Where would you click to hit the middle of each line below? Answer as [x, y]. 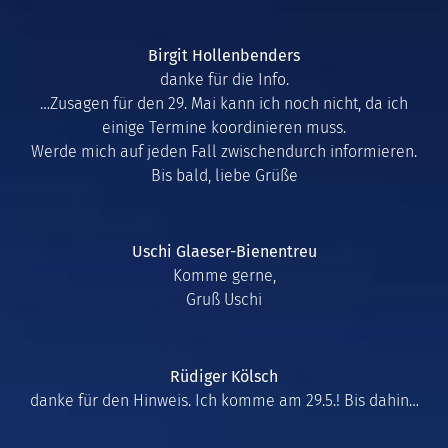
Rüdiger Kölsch [224, 377]
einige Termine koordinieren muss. [224, 127]
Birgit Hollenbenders [224, 55]
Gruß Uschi [224, 300]
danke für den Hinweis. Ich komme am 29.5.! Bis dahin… [224, 401]
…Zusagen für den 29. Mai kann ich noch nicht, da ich [224, 103]
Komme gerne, [224, 276]
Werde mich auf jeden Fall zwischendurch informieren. [224, 151]
